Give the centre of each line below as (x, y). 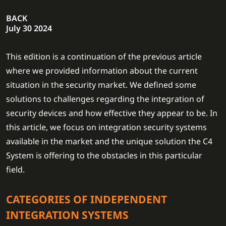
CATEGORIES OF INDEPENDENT (87, 200)
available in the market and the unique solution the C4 (109, 142)
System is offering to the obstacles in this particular (104, 156)
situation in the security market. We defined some (101, 85)
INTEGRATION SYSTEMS (67, 215)
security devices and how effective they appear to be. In (112, 113)
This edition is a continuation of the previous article (104, 57)
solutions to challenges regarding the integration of (105, 99)
